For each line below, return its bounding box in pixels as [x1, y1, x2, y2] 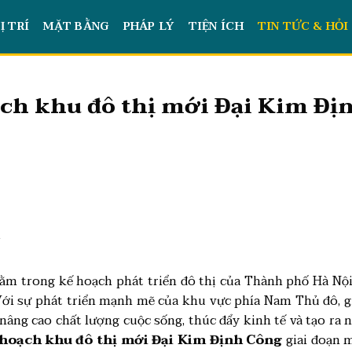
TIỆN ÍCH [188, 16, 244, 36]
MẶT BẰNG [43, 16, 109, 36]
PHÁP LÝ [123, 16, 174, 36]
